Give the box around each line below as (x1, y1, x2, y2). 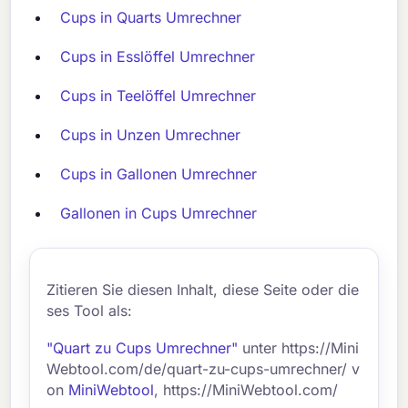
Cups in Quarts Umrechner (60, 8, 242, 27)
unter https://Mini (238, 338, 360, 357)
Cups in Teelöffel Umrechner (60, 87, 257, 106)
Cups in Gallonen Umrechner (60, 165, 258, 184)
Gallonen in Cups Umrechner (60, 204, 258, 223)
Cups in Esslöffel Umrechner (60, 47, 256, 66)
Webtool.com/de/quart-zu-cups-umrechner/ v (46, 359, 361, 378)
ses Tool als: (46, 301, 133, 321)
